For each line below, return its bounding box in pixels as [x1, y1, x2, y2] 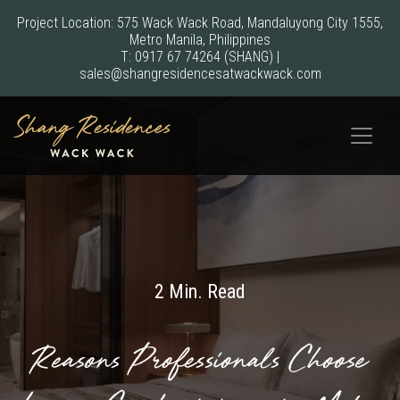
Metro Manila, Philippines [129, 31, 271, 48]
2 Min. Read [154, 280, 246, 303]
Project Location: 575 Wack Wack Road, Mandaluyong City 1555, [17, 14, 383, 31]
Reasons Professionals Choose [33, 338, 367, 385]
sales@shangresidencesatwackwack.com [79, 65, 321, 82]
